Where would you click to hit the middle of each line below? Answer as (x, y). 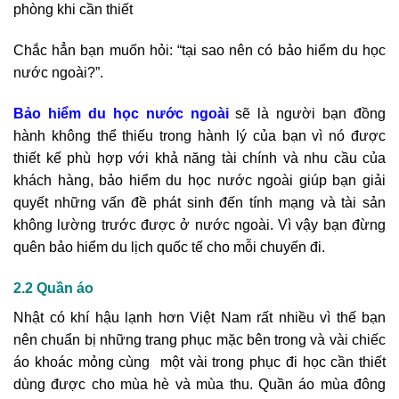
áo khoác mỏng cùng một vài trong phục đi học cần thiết (199, 362)
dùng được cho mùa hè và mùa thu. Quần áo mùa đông (199, 384)
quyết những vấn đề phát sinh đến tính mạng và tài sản (199, 202)
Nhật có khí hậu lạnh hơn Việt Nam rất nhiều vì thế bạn (199, 317)
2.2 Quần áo (53, 288)
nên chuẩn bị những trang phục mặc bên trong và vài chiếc (199, 339)
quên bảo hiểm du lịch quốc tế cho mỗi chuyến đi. (169, 247)
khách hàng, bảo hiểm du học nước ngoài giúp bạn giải (199, 180)
